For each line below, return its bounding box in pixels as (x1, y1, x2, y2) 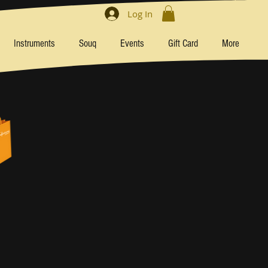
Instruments (14, 38, 55, 50)
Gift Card (168, 38, 198, 50)
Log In (127, 7, 153, 20)
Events (120, 38, 144, 50)
